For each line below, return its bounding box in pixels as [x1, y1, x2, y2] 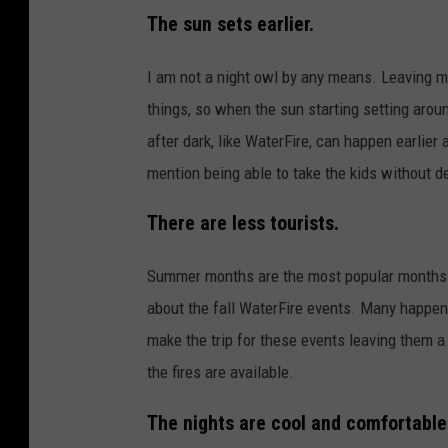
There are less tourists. [147, 212, 339, 236]
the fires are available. [147, 362, 294, 383]
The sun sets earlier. [147, 12, 314, 36]
